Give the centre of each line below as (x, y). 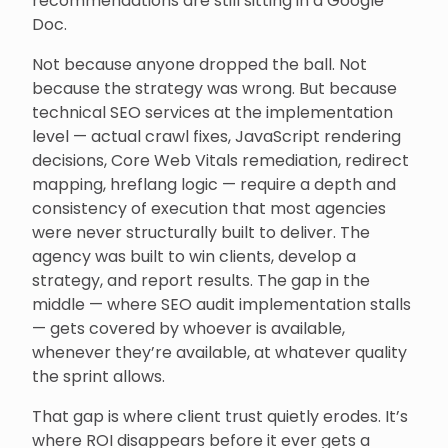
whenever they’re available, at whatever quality (219, 352)
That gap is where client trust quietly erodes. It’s (220, 416)
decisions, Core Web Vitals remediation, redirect (220, 160)
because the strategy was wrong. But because (214, 88)
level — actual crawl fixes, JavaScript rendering (216, 136)
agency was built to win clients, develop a (194, 256)
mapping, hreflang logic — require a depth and (214, 184)
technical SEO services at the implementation (212, 112)
